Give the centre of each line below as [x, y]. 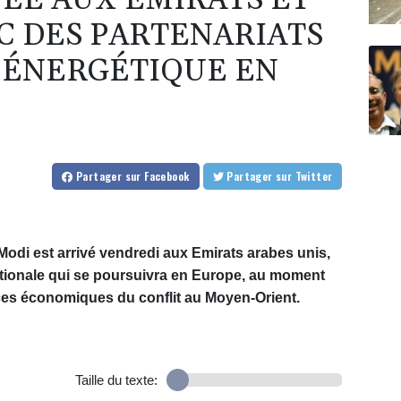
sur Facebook [157, 176]
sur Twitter [314, 176]
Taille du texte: [116, 380]
